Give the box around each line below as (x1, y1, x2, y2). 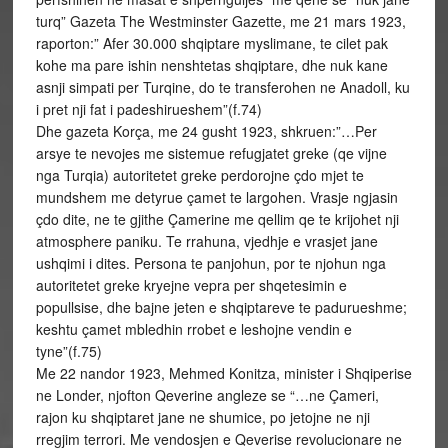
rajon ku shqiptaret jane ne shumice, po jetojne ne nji (35, 407, 370, 427)
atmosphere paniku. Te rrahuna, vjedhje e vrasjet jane (35, 231, 378, 251)
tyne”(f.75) (35, 341, 102, 361)
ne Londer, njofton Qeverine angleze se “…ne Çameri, (35, 385, 379, 405)
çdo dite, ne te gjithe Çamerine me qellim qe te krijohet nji (35, 209, 399, 229)
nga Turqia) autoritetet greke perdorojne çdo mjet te (35, 165, 364, 185)
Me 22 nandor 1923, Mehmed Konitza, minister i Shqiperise (35, 363, 412, 383)
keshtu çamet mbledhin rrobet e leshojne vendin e (35, 319, 352, 339)
